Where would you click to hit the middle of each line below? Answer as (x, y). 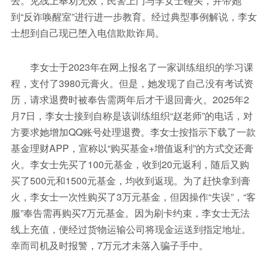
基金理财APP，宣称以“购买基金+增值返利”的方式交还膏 (132, 148)
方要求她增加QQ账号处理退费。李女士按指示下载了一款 (133, 132)
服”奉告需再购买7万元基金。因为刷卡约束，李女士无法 (130, 213)
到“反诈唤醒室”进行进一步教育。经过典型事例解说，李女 (134, 17)
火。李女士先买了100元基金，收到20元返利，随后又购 (130, 165)
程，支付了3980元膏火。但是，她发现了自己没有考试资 (132, 83)
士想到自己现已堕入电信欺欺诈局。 (87, 33)
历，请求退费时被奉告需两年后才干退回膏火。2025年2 (130, 100)
